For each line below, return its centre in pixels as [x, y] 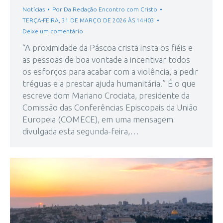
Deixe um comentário [53, 31]
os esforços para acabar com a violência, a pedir [110, 72]
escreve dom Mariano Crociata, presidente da [106, 96]
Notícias [34, 9]
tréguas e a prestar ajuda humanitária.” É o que [109, 84]
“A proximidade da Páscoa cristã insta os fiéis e [108, 48]
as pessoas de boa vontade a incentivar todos [106, 60]
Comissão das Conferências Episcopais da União [110, 108]
